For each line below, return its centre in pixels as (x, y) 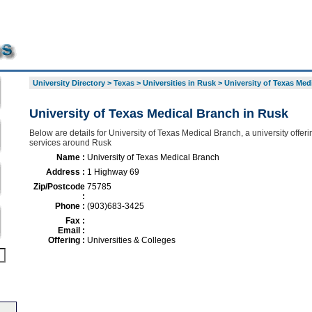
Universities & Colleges (131, 240)
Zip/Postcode (59, 187)
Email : (71, 231)
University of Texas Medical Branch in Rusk (158, 114)
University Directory (69, 83)
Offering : (66, 240)
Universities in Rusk (179, 83)
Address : (65, 172)
